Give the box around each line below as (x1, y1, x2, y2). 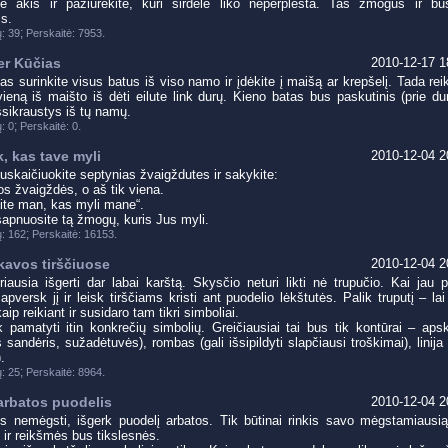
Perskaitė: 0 (20, 120, 78, 132)
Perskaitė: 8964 (26, 366, 102, 378)
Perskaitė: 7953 (26, 27, 102, 39)
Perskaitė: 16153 (32, 228, 114, 240)
